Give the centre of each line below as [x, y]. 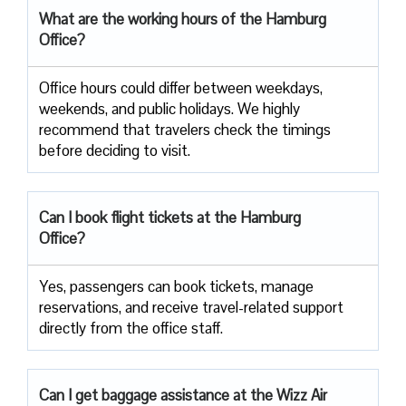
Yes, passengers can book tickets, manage [176, 286]
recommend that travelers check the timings [185, 129]
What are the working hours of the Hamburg [183, 19]
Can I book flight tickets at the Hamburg [170, 217]
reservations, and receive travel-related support [191, 307]
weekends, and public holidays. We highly [169, 108]
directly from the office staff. [131, 328]
